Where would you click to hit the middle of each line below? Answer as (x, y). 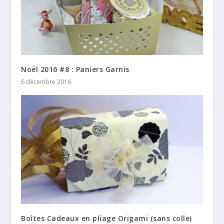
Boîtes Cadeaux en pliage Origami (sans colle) (106, 218)
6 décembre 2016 (46, 82)
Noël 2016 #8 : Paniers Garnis (75, 69)
